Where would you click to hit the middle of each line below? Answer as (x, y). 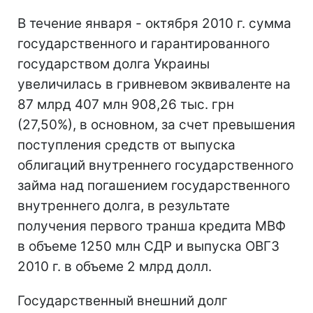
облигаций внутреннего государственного (155, 165)
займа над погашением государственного (154, 185)
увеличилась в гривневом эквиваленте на (154, 84)
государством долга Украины (114, 64)
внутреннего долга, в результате (124, 205)
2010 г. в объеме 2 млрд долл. (115, 266)
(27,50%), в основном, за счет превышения (156, 124)
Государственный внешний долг (123, 300)
